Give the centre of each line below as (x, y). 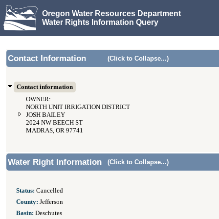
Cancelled (49, 191)
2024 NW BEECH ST (54, 123)
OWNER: (38, 99)
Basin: (25, 213)
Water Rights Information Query (100, 22)
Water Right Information (55, 162)
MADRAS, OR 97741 (55, 131)
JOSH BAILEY (45, 115)
